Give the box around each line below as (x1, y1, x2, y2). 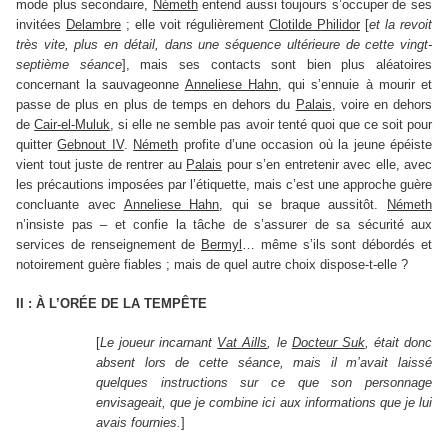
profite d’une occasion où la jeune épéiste (178, 137, 433, 153)
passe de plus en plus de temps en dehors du (16, 97, 296, 113)
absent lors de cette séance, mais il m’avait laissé (96, 355, 432, 371)
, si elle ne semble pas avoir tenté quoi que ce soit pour (110, 117, 433, 133)
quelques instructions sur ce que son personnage (96, 375, 432, 391)
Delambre (66, 17, 121, 33)
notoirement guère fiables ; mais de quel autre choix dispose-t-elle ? (16, 257, 408, 273)
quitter (16, 137, 58, 153)
